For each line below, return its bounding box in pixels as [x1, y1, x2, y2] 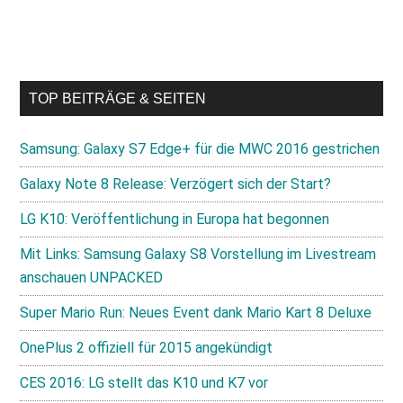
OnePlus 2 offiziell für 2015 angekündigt [20, 339, 273, 356]
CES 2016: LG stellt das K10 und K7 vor [20, 374, 269, 391]
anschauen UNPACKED [20, 269, 164, 286]
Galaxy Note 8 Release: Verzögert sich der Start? [20, 175, 332, 193]
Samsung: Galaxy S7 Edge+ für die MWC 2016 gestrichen [20, 140, 381, 157]
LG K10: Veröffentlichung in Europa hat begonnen [20, 210, 330, 228]
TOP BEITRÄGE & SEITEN [29, 91, 207, 106]
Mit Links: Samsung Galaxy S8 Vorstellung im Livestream [20, 246, 377, 263]
